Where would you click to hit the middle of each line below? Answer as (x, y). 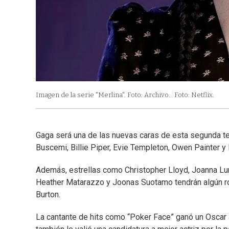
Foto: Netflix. (194, 95)
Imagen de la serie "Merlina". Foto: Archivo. (103, 95)
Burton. (48, 195)
